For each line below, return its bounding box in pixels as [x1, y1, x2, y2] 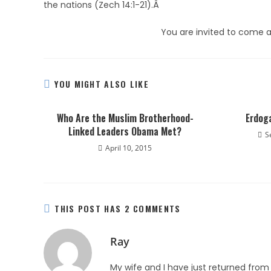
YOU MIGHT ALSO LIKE [54, 77, 149, 90]
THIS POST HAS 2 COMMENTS [54, 202, 181, 215]
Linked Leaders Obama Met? [68, 124, 182, 139]
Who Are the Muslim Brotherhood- [56, 111, 194, 125]
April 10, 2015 [105, 143, 152, 153]
